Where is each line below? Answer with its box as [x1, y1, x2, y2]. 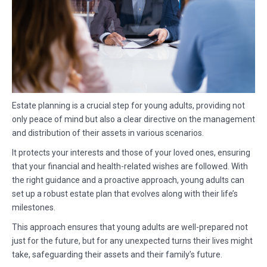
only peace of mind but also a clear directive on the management [12, 114, 255, 125]
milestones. [12, 203, 55, 213]
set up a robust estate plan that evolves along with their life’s [12, 189, 238, 199]
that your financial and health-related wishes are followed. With [12, 162, 248, 172]
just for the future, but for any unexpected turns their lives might [12, 236, 253, 246]
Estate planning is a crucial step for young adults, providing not [12, 101, 245, 111]
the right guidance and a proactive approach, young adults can [12, 175, 244, 185]
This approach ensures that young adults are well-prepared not [12, 222, 248, 232]
